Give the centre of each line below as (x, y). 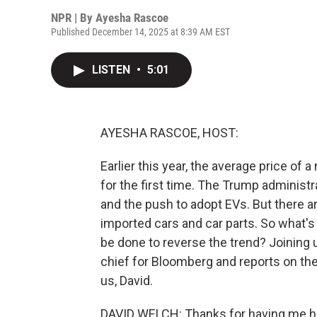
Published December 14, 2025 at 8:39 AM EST (140, 32)
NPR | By (73, 18)
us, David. (127, 281)
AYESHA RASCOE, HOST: (169, 133)
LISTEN (113, 70)
